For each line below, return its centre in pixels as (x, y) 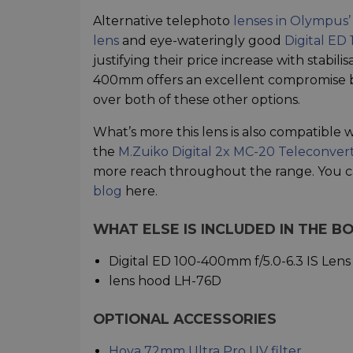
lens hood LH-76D (165, 281)
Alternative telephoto (163, 20)
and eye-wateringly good (202, 40)
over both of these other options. (197, 99)
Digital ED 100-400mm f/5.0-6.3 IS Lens (230, 261)
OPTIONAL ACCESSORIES (185, 318)
